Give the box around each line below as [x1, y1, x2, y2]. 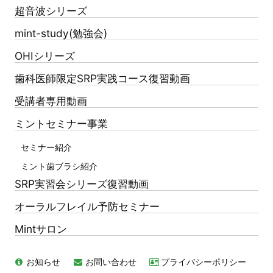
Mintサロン [15, 222, 67, 235]
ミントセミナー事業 [15, 117, 108, 130]
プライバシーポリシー [161, 257, 247, 267]
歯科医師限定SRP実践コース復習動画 [15, 72, 190, 85]
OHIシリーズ [15, 49, 75, 62]
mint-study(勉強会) [15, 27, 107, 40]
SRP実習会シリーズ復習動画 [15, 177, 149, 190]
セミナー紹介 [21, 142, 72, 152]
